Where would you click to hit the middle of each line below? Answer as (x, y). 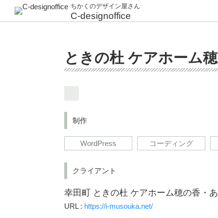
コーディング (171, 143)
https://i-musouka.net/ (118, 206)
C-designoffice (101, 16)
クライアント (95, 171)
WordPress (98, 143)
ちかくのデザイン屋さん (105, 6)
